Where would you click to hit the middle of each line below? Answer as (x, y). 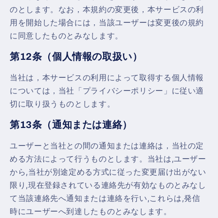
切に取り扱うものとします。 (63, 104)
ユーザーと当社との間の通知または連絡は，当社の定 (107, 146)
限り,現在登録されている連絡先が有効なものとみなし (108, 185)
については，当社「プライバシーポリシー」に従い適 (107, 91)
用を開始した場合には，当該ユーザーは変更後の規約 (107, 22)
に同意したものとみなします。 (66, 36)
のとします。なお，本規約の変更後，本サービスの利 (107, 9)
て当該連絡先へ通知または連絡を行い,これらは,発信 (105, 198)
